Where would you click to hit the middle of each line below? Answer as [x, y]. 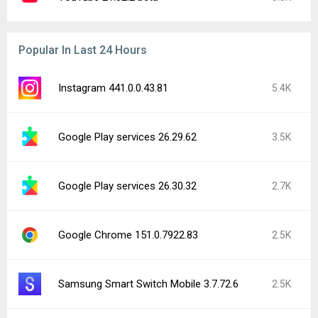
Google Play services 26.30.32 [127, 186]
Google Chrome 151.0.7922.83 [128, 235]
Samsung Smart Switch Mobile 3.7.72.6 [148, 284]
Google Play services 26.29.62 [127, 137]
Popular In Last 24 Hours [83, 50]
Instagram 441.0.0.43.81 [113, 88]
